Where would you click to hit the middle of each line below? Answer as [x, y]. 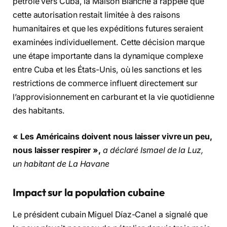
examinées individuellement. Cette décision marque [109, 42]
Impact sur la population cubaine [89, 193]
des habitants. [39, 110]
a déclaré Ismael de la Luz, [153, 150]
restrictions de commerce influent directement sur [105, 83]
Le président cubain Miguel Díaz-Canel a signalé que [110, 215]
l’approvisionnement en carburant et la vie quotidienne [113, 97]
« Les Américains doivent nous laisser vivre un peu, [112, 137]
